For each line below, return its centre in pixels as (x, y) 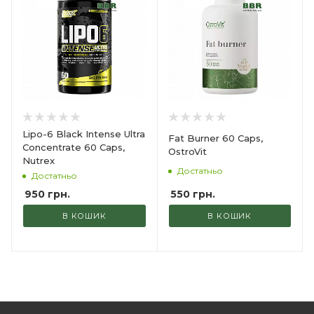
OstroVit (187, 152)
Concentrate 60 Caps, (74, 147)
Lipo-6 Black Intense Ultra (84, 134)
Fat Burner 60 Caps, (215, 138)
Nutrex (39, 160)
